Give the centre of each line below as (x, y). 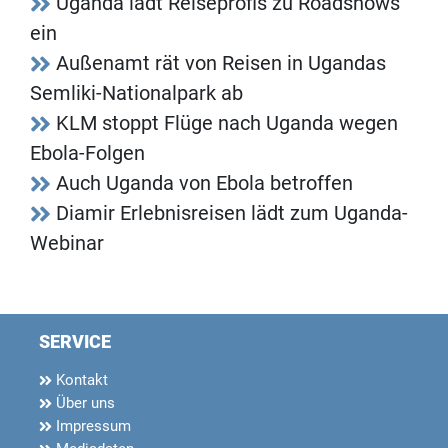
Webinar (67, 243)
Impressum (91, 426)
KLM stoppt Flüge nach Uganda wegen (227, 123)
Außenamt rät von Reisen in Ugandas (221, 63)
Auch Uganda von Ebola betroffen (204, 183)
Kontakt (80, 380)
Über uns (83, 403)
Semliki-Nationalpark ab (136, 93)
